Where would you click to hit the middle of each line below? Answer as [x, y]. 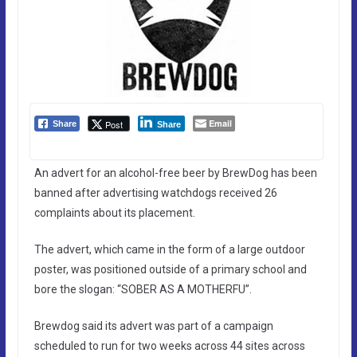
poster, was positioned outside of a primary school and [170, 269]
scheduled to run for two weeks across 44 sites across [169, 345]
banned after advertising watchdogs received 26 [155, 192]
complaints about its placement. [114, 212]
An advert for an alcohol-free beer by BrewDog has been [175, 173]
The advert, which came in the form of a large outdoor [169, 249]
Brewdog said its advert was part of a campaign [153, 326]
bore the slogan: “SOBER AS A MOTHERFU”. [143, 289]
